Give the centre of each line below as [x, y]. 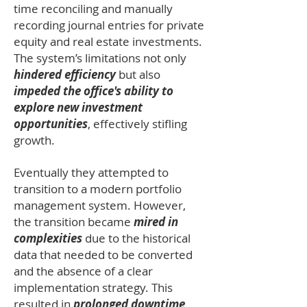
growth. [34, 140]
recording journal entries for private [109, 25]
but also [138, 74]
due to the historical [136, 238]
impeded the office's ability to [94, 91]
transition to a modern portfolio [98, 189]
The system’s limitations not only [100, 58]
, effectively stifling [137, 124]
